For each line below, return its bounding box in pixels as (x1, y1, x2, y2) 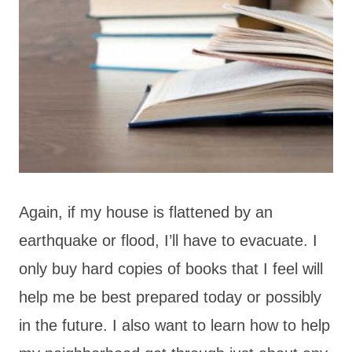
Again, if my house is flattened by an (19, 203, 273, 221)
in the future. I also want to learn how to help (19, 316, 330, 334)
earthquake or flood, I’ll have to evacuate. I (19, 231, 317, 249)
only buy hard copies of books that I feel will (19, 259, 323, 277)
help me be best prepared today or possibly (19, 288, 321, 306)
